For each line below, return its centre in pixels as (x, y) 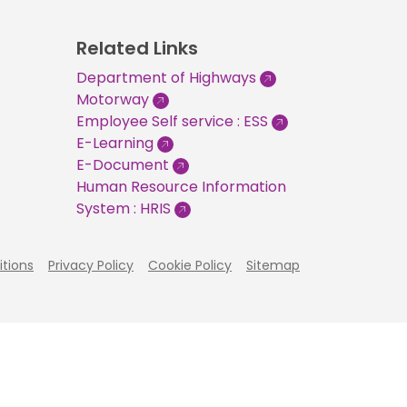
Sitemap (273, 265)
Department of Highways (166, 78)
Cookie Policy (190, 265)
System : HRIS (123, 208)
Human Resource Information (181, 187)
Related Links (137, 48)
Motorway (112, 99)
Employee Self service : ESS (172, 121)
